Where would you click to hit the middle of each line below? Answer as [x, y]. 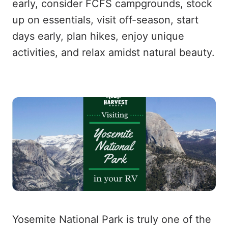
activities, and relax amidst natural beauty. [113, 52]
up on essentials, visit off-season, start [105, 20]
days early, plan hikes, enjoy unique [98, 36]
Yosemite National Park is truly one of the [112, 219]
